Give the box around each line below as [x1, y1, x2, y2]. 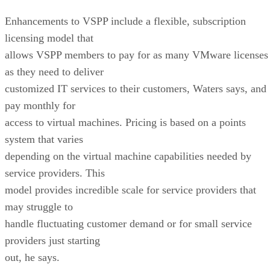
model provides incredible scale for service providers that [5, 183, 256, 196]
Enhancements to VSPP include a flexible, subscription [5, 14, 246, 27]
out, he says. [5, 251, 60, 263]
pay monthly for [5, 99, 75, 111]
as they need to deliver [5, 65, 104, 78]
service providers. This [5, 166, 105, 179]
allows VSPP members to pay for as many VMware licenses [5, 48, 268, 61]
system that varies [5, 133, 83, 145]
